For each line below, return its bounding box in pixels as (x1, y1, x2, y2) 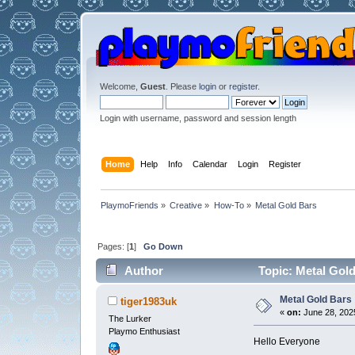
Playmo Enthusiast (108, 326, 180, 337)
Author (124, 264, 164, 278)
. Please (165, 82, 199, 91)
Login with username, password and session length (99, 113, 296, 123)
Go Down (143, 241, 184, 251)
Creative (170, 200, 203, 210)
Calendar (193, 158, 228, 169)
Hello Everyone (254, 336, 321, 348)
